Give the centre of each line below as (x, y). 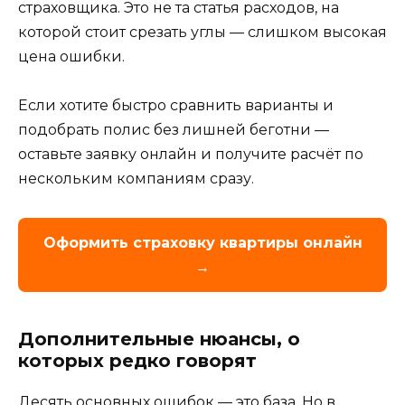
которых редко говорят (137, 361)
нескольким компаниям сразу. (136, 179)
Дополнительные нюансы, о (159, 339)
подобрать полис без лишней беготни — (174, 130)
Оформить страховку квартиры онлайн (202, 243)
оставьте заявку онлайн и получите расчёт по (191, 155)
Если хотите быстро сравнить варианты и (176, 106)
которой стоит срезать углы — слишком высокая (202, 33)
